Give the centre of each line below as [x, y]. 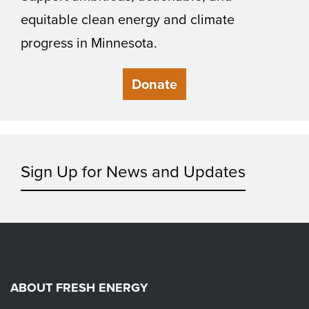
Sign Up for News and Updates [133, 171]
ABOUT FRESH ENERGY [79, 288]
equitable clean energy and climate [128, 20]
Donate [154, 84]
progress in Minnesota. [89, 43]
